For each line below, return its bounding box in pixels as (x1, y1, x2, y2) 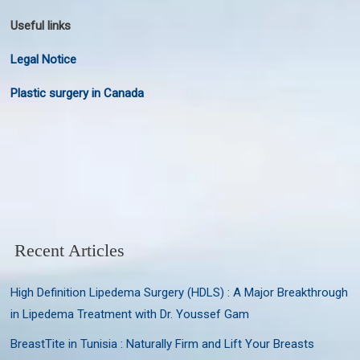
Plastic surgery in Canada (10, 86, 145, 101)
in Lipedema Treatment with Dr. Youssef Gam (10, 307, 250, 322)
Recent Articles (14, 240, 125, 261)
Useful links (10, 18, 72, 34)
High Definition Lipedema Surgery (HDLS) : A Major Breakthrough (10, 285, 349, 301)
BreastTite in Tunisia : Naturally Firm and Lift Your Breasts (10, 337, 315, 352)
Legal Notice (10, 52, 77, 67)
